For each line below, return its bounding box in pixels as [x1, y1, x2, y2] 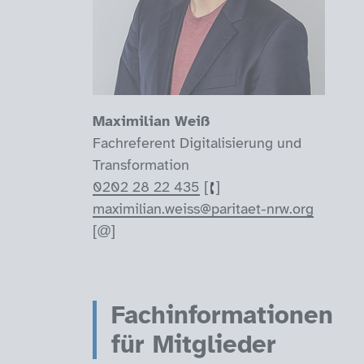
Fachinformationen [110, 300, 333, 331]
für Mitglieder [110, 329, 276, 361]
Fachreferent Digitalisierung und [92, 134, 301, 153]
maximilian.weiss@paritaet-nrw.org [92, 200, 314, 219]
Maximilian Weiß [92, 112, 210, 131]
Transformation [92, 156, 189, 175]
